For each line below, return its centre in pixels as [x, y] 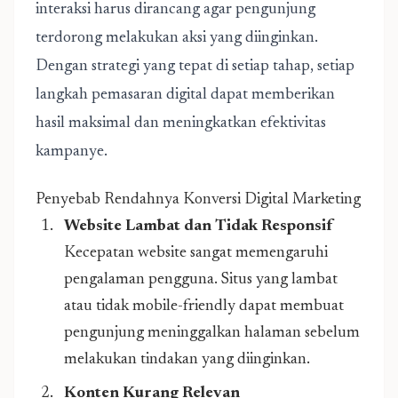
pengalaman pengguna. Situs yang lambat [201, 280]
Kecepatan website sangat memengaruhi [196, 253]
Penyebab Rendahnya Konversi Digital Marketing [198, 200]
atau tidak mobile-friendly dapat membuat [204, 306]
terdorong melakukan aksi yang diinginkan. [177, 38]
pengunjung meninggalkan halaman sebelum [212, 333]
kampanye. [72, 152]
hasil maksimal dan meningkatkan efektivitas [181, 123]
